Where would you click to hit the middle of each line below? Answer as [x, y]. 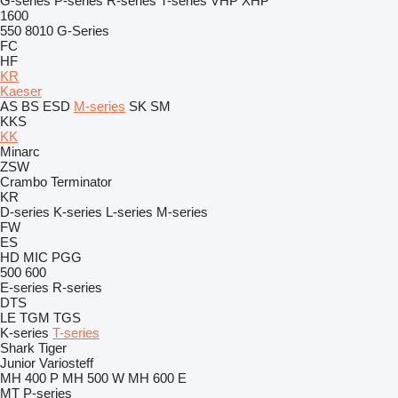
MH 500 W [93, 378]
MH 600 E [157, 378]
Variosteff [66, 363]
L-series [129, 212]
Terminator [81, 182]
